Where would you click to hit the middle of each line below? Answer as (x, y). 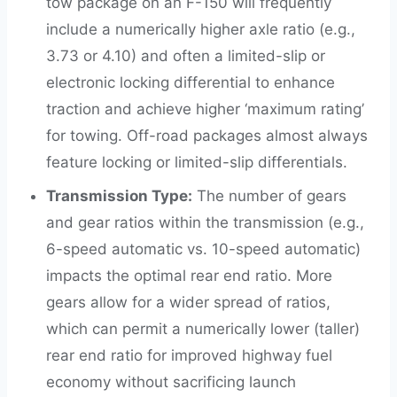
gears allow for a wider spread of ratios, (188, 302)
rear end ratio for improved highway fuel (189, 355)
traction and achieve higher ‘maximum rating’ (205, 109)
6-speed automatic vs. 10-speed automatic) (203, 249)
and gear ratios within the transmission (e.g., (205, 222)
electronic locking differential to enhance (191, 82)
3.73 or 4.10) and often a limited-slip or (186, 56)
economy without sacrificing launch (171, 382)
